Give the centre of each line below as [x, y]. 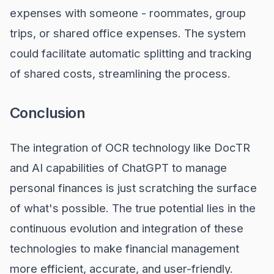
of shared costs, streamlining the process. [120, 73]
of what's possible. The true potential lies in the [133, 208]
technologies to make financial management [124, 248]
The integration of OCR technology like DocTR [130, 147]
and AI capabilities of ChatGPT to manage [118, 168]
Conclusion [47, 113]
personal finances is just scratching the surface [133, 188]
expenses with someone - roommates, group [128, 13]
